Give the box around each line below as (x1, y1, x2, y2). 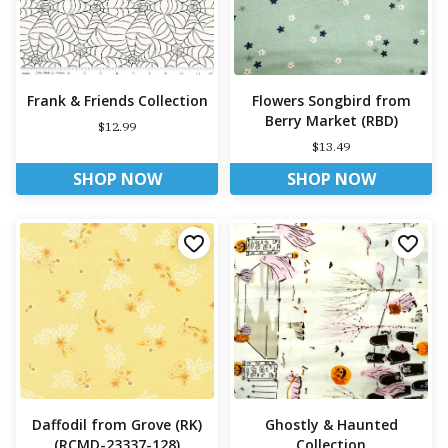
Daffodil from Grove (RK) (32, 415, 202, 435)
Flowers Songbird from (251, 90, 411, 110)
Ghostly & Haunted (264, 415, 398, 435)
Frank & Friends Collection (26, 90, 208, 110)
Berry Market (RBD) (264, 110, 398, 130)
